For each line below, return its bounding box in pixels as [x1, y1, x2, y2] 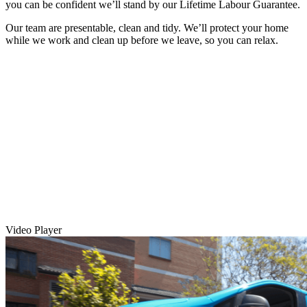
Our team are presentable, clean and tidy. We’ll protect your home [5, 21, 288, 34]
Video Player [5, 223, 62, 236]
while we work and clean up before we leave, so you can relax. [5, 34, 278, 46]
